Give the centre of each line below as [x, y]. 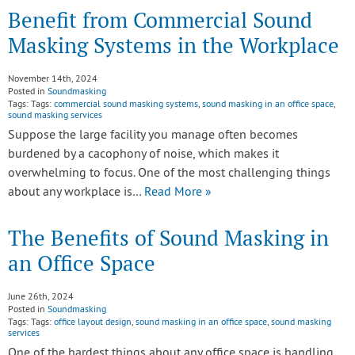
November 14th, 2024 [53, 80]
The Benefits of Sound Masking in [168, 238]
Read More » [178, 193]
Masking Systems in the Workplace [174, 46]
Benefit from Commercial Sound [160, 20]
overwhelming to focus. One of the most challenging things [169, 174]
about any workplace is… [76, 193]
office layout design [93, 323]
